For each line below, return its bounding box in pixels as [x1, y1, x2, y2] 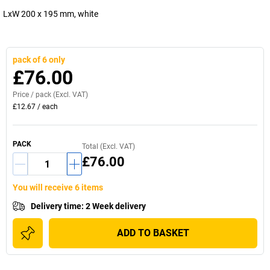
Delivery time [31, 201, 81, 211]
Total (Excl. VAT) [82, 142, 135, 151]
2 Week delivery [86, 201, 146, 211]
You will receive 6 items [13, 183, 103, 192]
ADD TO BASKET [117, 227, 189, 239]
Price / [13, 90, 36, 99]
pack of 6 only [13, 55, 65, 64]
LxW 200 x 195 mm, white [3, 9, 98, 19]
